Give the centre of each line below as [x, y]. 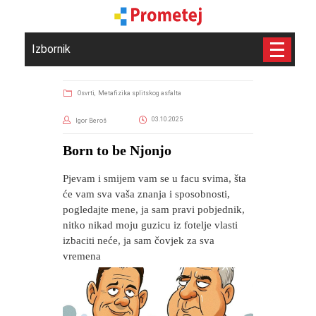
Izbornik [51, 49]
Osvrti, [87, 93]
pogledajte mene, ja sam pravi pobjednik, [154, 209]
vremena [82, 256]
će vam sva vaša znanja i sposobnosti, [146, 194]
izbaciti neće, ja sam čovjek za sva [139, 241]
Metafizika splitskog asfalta [140, 93]
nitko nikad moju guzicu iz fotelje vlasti [150, 225]
